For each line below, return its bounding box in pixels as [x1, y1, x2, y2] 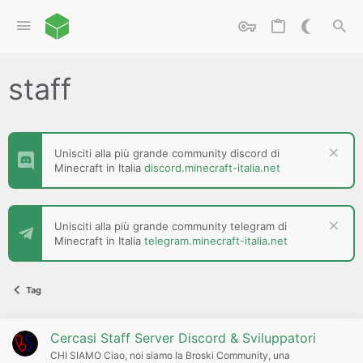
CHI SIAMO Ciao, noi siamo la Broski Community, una [50, 348, 290, 361]
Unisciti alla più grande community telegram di [54, 220, 287, 233]
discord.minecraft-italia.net [144, 161, 280, 174]
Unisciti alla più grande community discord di [54, 147, 280, 160]
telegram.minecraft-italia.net [144, 234, 288, 247]
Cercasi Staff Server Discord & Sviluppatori [50, 329, 316, 346]
